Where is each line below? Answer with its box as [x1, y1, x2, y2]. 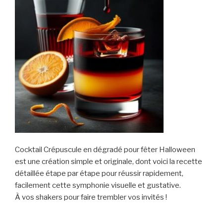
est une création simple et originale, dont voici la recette [15, 157, 202, 166]
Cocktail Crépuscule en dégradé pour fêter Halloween [15, 145, 195, 154]
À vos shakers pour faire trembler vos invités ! [15, 192, 167, 202]
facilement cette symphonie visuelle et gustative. [15, 180, 181, 190]
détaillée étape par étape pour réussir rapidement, [15, 168, 183, 178]
